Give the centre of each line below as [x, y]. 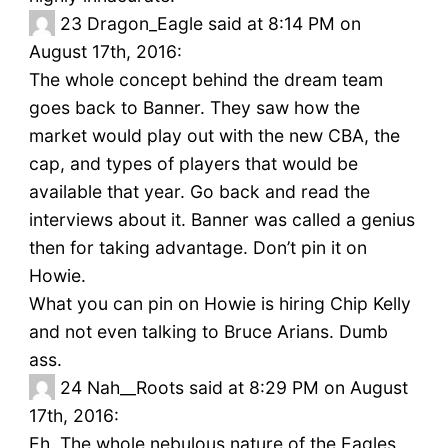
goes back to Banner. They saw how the [194, 108]
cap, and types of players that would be [193, 164]
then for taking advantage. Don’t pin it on [197, 248]
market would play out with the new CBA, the [214, 136]
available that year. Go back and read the [199, 192]
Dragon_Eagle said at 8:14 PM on [223, 24]
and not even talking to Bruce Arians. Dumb [208, 332]
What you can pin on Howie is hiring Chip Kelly [219, 304]
